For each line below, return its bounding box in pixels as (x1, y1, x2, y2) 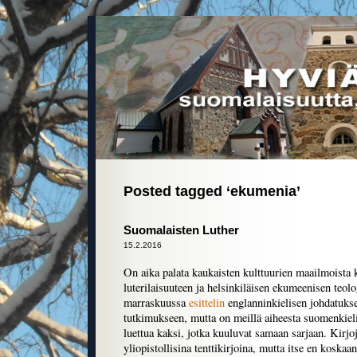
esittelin (189, 295, 225, 310)
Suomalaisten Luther (124, 224, 239, 237)
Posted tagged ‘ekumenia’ (124, 183, 300, 199)
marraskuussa (124, 295, 189, 310)
